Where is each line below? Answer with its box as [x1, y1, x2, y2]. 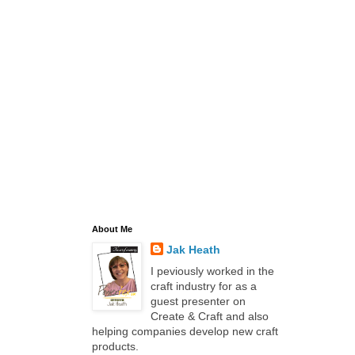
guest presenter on [150, 295, 246, 307]
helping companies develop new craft [92, 325, 278, 338]
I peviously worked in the [150, 265, 274, 277]
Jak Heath [166, 243, 220, 256]
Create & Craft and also [150, 310, 269, 323]
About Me [92, 224, 132, 234]
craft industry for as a [150, 280, 257, 292]
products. [92, 340, 139, 353]
